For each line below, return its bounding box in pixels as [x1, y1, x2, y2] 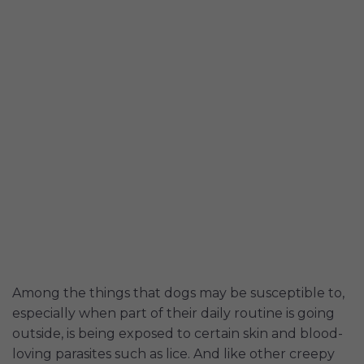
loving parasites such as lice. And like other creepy [12, 345, 335, 362]
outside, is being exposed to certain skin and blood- [12, 325, 343, 341]
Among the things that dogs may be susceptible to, [12, 284, 344, 301]
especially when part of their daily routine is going [12, 305, 335, 321]
